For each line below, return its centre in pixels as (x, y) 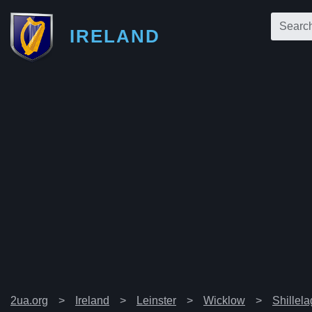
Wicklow (224, 301)
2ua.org (29, 301)
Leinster (156, 301)
